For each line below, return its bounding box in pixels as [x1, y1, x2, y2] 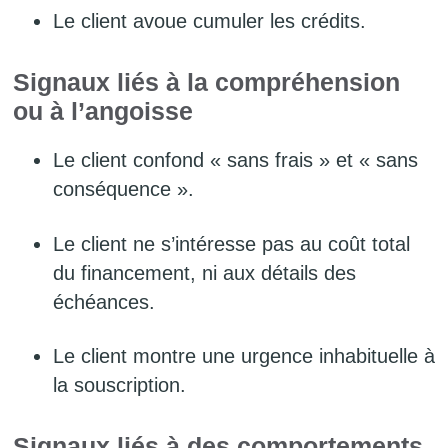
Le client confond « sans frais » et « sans [53, 149, 418, 172]
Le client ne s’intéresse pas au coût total [53, 232, 410, 255]
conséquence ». [53, 178, 194, 201]
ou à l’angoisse [13, 98, 193, 126]
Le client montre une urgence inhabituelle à [53, 344, 435, 367]
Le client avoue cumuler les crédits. [53, 10, 366, 33]
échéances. [53, 290, 155, 313]
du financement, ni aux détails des [53, 261, 356, 284]
